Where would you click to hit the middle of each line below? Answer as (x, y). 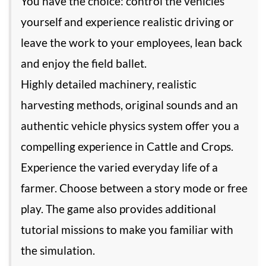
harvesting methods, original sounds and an (129, 105)
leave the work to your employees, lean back (132, 43)
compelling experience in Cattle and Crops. (127, 147)
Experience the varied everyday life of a (119, 167)
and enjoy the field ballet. (84, 64)
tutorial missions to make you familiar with (127, 230)
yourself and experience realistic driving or (127, 22)
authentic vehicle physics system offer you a (130, 126)
